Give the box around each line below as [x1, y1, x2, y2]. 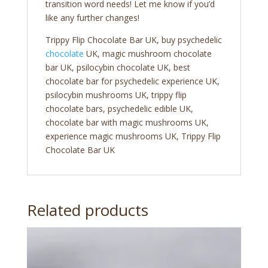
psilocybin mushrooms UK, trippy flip [45, 89, 187, 101]
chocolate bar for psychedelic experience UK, [45, 75, 220, 87]
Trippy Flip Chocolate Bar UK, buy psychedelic [45, 34, 222, 46]
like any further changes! [45, 12, 139, 24]
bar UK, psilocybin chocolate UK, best [45, 62, 190, 74]
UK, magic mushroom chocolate [83, 48, 212, 60]
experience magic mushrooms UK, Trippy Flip [45, 130, 221, 142]
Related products [26, 199, 148, 221]
